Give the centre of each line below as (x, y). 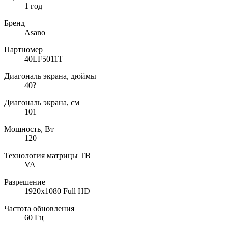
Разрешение (25, 182)
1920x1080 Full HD (57, 191)
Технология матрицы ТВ (47, 156)
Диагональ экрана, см (42, 103)
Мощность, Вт (29, 129)
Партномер (23, 50)
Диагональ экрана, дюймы (50, 76)
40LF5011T (44, 59)
